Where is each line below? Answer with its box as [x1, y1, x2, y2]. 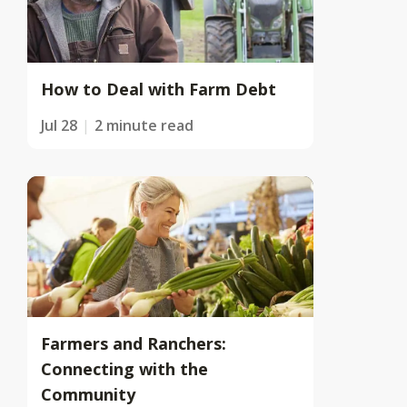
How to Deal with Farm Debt [41, 77, 276, 100]
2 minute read [94, 114, 194, 135]
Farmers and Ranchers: [41, 332, 226, 354]
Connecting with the [41, 357, 208, 380]
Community [41, 382, 135, 405]
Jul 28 [41, 114, 77, 135]
